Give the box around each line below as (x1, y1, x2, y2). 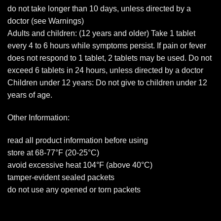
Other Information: (7, 113, 70, 122)
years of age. (7, 91, 52, 100)
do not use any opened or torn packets (7, 185, 141, 194)
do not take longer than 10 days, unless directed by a (7, 4, 191, 13)
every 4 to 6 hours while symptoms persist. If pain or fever (7, 41, 206, 50)
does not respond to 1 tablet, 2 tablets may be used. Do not (7, 54, 212, 63)
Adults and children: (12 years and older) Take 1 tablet (7, 29, 195, 38)
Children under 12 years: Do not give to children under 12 (7, 78, 207, 87)
